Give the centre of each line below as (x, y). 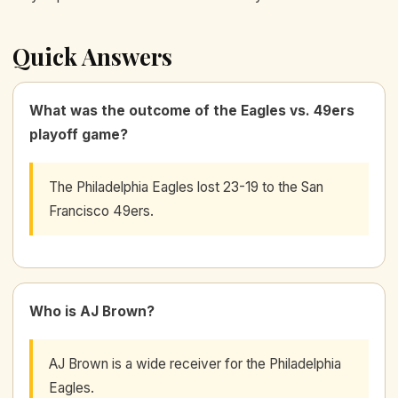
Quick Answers (92, 56)
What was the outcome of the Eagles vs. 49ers (192, 110)
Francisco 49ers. (101, 211)
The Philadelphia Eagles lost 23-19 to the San (186, 187)
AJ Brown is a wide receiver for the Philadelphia (195, 363)
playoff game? (79, 134)
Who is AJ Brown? (92, 311)
